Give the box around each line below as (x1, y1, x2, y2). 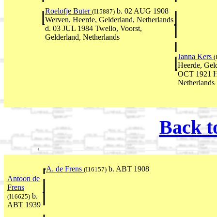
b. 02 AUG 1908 (115, 6, 169, 15)
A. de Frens (46, 165, 84, 173)
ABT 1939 (7, 201, 41, 209)
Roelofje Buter (45, 6, 92, 15)
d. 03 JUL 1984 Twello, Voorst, (45, 24, 142, 32)
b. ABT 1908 (107, 165, 149, 173)
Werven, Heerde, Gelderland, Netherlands (45, 15, 173, 24)
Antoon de (7, 174, 40, 183)
